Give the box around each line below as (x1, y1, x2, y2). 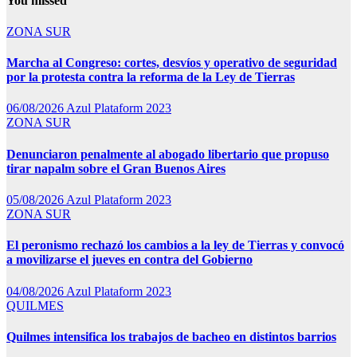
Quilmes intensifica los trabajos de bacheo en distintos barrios (6, 329, 336, 343)
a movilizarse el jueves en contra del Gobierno (6, 253, 253, 267)
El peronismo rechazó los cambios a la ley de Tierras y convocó (6, 238, 344, 253)
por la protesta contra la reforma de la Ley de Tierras (6, 70, 295, 84)
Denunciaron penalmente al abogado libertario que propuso (6, 147, 329, 161)
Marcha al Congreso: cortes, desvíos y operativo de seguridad (6, 56, 337, 70)
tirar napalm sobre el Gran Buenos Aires (6, 161, 226, 175)
